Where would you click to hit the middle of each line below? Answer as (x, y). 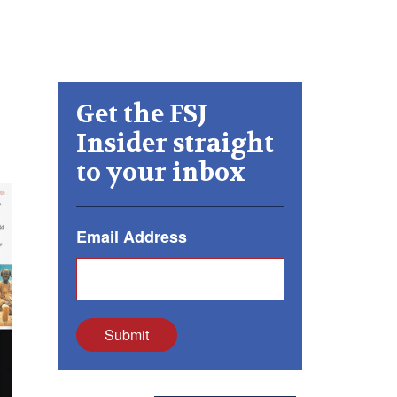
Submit (127, 335)
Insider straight (175, 144)
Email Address (132, 237)
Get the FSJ (142, 114)
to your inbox (161, 173)
